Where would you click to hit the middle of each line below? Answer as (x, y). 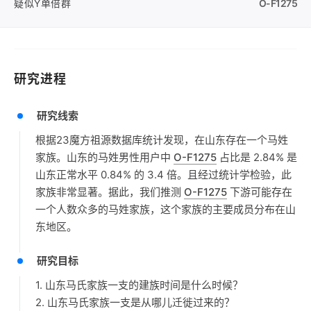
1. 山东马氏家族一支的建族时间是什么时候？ (139, 285)
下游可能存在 (260, 192)
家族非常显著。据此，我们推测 (110, 192)
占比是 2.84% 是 (257, 157)
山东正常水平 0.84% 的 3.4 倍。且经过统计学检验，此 (163, 175)
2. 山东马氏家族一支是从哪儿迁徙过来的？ (135, 302)
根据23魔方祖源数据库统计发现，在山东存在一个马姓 (162, 140)
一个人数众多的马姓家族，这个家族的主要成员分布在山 (166, 209)
